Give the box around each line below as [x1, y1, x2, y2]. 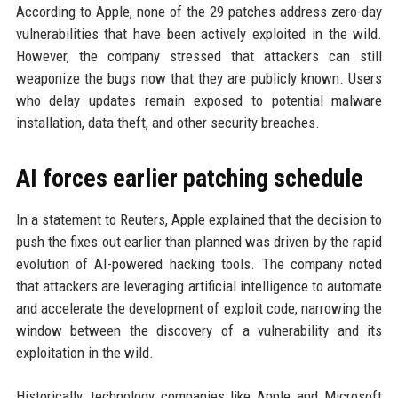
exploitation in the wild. [15, 344, 154, 362]
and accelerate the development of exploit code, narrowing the [15, 299, 383, 317]
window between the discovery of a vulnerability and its [15, 322, 383, 339]
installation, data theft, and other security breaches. [15, 114, 320, 131]
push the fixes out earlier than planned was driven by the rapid [15, 233, 383, 251]
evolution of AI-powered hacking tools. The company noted [15, 255, 383, 273]
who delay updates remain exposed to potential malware [15, 92, 383, 109]
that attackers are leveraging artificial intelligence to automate [15, 277, 383, 295]
